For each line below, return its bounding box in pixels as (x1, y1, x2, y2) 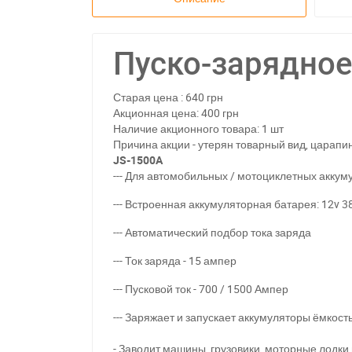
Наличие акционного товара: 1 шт (113, 121, 284, 137)
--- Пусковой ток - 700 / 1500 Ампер (113, 281, 288, 297)
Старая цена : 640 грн (113, 90, 223, 105)
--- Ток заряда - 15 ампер (113, 253, 236, 269)
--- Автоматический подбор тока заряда (113, 225, 311, 240)
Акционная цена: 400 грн (113, 105, 239, 121)
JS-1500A (113, 152, 163, 168)
